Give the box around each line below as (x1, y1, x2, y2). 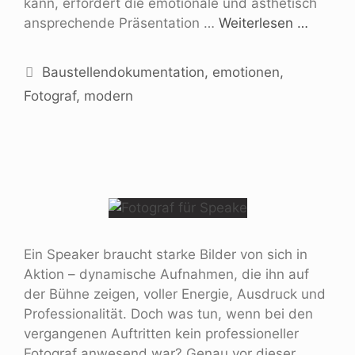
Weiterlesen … (219, 14, 308, 31)
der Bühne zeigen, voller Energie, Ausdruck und (24, 285, 326, 302)
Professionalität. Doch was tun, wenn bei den (24, 305, 313, 322)
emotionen (212, 63, 281, 80)
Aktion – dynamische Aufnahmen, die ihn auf (24, 265, 309, 282)
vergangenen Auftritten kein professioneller (24, 325, 299, 342)
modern (84, 87, 133, 104)
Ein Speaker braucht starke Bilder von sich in (24, 246, 307, 262)
